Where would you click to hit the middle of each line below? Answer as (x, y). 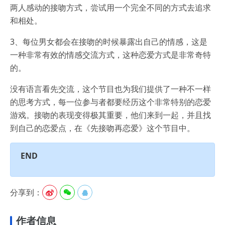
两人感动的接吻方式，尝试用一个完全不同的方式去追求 (110, 7)
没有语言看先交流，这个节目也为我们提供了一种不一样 (110, 89)
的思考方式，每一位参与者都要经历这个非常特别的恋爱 (110, 102)
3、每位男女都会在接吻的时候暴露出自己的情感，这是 (109, 41)
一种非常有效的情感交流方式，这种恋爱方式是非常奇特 (110, 54)
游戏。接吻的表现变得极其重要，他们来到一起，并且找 (110, 115)
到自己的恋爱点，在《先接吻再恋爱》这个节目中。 (102, 128)
